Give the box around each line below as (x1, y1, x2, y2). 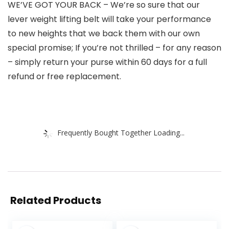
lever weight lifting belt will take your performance (8, 13, 211, 26)
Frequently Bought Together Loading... (57, 127, 185, 138)
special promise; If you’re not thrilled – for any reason (8, 42, 221, 54)
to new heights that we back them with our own (8, 28, 200, 40)
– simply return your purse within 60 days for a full (8, 56, 207, 68)
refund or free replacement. (8, 71, 121, 83)
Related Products (10, 193, 101, 208)
